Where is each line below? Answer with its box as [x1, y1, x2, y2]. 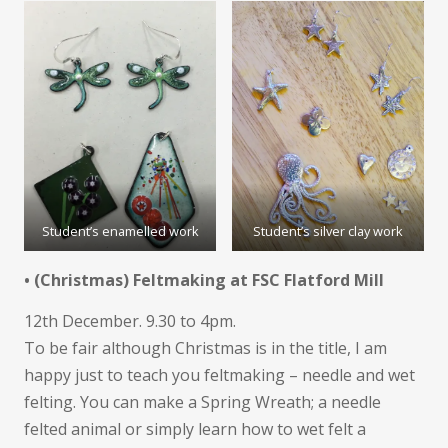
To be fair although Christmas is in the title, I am [24, 337, 387, 360]
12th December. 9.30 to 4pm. [24, 310, 236, 333]
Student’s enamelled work [41, 222, 199, 241]
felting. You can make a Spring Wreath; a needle [24, 391, 381, 414]
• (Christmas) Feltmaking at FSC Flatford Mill [24, 269, 384, 292]
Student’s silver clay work [253, 222, 403, 241]
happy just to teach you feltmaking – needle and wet [24, 364, 415, 387]
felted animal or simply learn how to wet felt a [24, 418, 366, 441]
